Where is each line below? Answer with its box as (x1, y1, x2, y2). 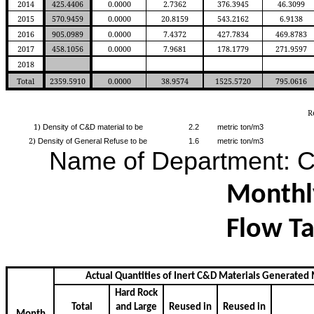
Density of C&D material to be (42, 123, 143, 131)
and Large (116, 302, 157, 313)
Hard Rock (115, 288, 158, 299)
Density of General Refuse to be (38, 137, 147, 145)
